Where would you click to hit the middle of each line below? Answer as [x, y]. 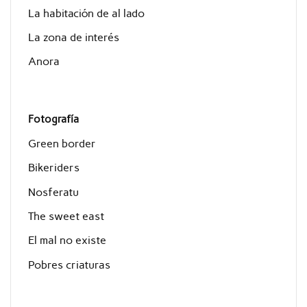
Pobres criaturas [69, 265]
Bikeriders [53, 168]
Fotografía [53, 120]
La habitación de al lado [86, 13]
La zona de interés [73, 37]
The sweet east [66, 217]
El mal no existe [67, 241]
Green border [62, 143]
